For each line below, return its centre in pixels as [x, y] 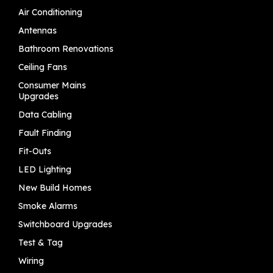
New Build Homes [55, 188]
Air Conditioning [50, 12]
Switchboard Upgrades [65, 225]
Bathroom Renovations [66, 49]
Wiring [31, 261]
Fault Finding [45, 133]
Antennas [37, 31]
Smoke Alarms [48, 206]
